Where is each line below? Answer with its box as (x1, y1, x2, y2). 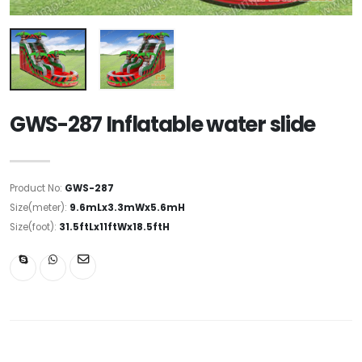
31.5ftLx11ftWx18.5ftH (59, 220, 170, 234)
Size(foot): (10, 220, 59, 234)
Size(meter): (10, 200, 69, 214)
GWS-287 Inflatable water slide (10, 109, 315, 139)
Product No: (10, 181, 65, 195)
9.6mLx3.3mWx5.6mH (69, 200, 185, 214)
